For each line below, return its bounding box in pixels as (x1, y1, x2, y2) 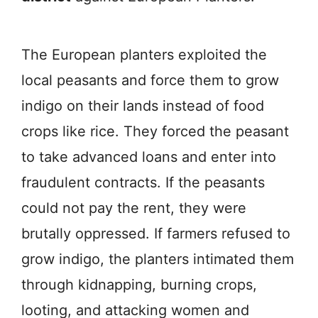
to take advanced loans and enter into (21, 148, 276, 165)
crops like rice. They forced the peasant (21, 122, 289, 140)
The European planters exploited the (21, 45, 267, 63)
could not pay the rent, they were (21, 199, 246, 216)
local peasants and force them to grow (21, 71, 279, 89)
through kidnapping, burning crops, (21, 275, 257, 293)
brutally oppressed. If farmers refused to (21, 224, 290, 242)
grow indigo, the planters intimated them (21, 250, 294, 268)
